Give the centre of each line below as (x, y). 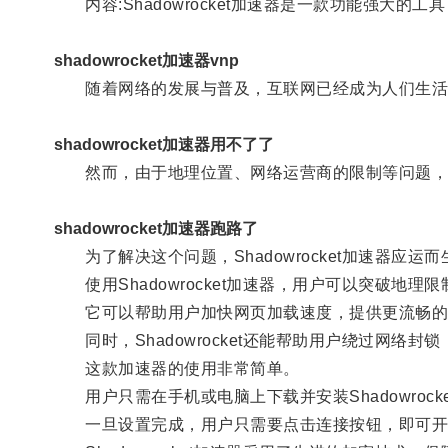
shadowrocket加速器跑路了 (155, 228)
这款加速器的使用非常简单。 (176, 368)
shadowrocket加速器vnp (146, 60)
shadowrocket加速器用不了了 (163, 144)
